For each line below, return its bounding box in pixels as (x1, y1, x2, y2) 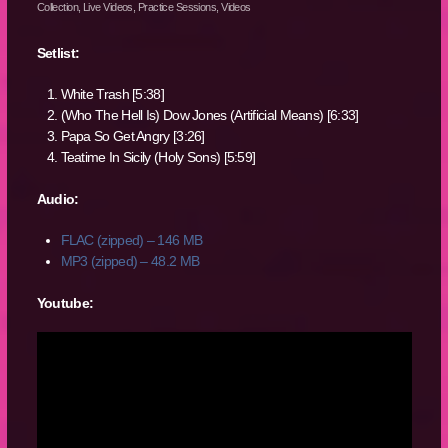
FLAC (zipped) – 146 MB (60, 231, 203, 248)
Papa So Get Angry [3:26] (60, 128, 205, 145)
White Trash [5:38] (60, 86, 164, 103)
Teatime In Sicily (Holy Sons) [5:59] (60, 149, 256, 166)
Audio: (36, 190, 79, 207)
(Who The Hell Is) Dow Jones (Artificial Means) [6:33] (60, 107, 359, 124)
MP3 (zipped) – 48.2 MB (60, 252, 200, 269)
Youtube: (36, 294, 94, 311)
